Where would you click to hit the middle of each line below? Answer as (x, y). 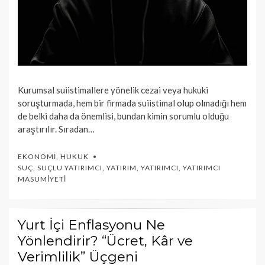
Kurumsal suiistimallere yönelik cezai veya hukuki (113, 90)
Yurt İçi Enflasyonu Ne (91, 225)
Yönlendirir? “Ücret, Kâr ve (105, 241)
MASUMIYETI (42, 179)
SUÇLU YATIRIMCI (70, 168)
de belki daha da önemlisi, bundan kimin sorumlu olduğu (123, 116)
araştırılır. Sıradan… (56, 129)
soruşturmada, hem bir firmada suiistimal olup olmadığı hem (132, 103)
